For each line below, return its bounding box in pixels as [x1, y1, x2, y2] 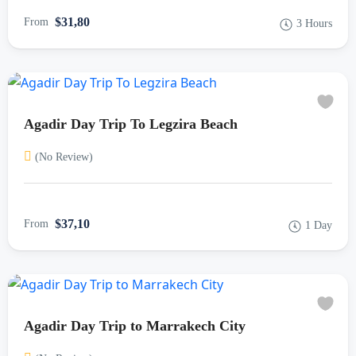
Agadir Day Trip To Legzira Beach [24, 116, 238, 132]
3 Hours [296, 17, 332, 29]
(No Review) [35, 151, 93, 163]
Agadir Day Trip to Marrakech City [24, 318, 246, 334]
